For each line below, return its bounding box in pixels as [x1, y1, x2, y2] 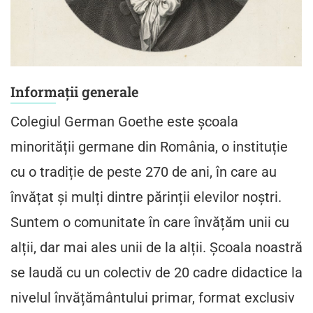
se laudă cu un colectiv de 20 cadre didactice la [10, 264, 303, 281]
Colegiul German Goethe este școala [10, 113, 238, 130]
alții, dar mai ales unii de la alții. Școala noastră [10, 239, 303, 256]
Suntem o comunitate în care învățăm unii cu [10, 214, 289, 231]
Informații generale [10, 82, 138, 101]
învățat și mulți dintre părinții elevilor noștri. [10, 189, 282, 205]
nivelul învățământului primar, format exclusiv [10, 289, 295, 306]
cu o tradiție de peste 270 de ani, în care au [10, 163, 277, 180]
